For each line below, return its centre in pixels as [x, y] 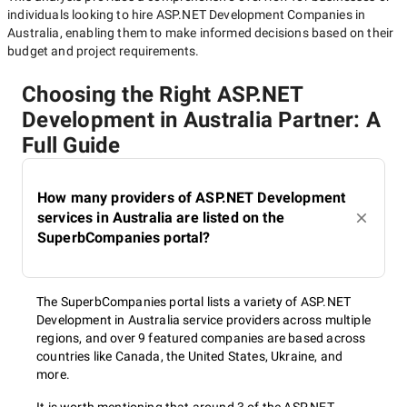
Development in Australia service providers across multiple [203, 320]
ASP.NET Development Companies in [261, 15]
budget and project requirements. [104, 51]
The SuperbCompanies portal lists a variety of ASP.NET [194, 302]
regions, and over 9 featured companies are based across [201, 338]
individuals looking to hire [82, 15]
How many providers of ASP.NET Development [192, 198]
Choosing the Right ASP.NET [163, 94]
